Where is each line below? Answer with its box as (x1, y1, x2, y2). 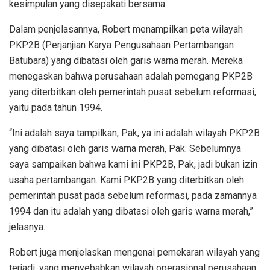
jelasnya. (9, 221, 45, 233)
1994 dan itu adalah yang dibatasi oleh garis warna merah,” (9, 205, 253, 217)
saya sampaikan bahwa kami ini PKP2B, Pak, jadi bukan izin (9, 158, 257, 170)
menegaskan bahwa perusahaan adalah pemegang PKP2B (9, 70, 253, 82)
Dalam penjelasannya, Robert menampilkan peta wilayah (9, 23, 243, 35)
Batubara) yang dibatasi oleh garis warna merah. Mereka (9, 54, 243, 66)
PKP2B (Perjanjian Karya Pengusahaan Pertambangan (9, 39, 234, 51)
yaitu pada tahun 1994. (9, 101, 102, 113)
